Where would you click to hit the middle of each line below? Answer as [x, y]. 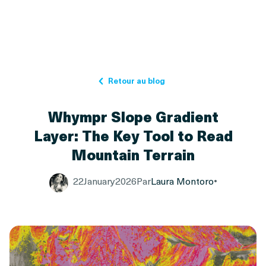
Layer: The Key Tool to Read [133, 135]
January [99, 180]
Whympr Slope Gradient [133, 116]
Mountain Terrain [133, 154]
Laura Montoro [182, 180]
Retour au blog [137, 80]
